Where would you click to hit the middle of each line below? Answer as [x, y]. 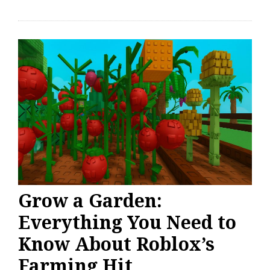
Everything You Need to [127, 222]
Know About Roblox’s [116, 244]
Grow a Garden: [90, 200]
